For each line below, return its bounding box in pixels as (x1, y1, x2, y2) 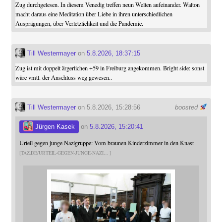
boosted (174, 104, 200, 111)
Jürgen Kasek (33, 123, 75, 131)
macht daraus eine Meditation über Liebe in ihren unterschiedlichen (15, 10, 172, 18)
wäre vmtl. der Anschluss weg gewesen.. (15, 73, 112, 81)
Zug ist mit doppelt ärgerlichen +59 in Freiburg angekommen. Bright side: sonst (15, 64, 204, 72)
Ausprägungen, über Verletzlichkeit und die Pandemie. (15, 19, 143, 27)
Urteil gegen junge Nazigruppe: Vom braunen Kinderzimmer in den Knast (19, 138, 194, 147)
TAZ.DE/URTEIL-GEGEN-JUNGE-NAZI (20, 149, 104, 156)
